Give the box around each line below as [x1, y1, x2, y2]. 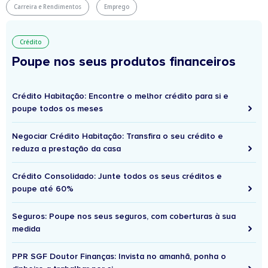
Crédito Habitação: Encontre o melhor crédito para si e [12, 91, 229, 102]
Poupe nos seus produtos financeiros [12, 54, 236, 71]
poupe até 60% [12, 184, 74, 194]
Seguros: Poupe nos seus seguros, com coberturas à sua [12, 211, 236, 222]
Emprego [104, 2, 129, 11]
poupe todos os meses [12, 103, 103, 114]
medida [12, 224, 40, 234]
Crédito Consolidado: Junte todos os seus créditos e [12, 171, 222, 182]
